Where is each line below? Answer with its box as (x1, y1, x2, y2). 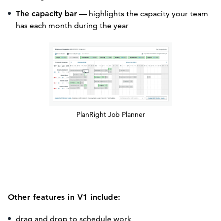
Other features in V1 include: (8, 192, 121, 202)
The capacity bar (16, 9, 77, 18)
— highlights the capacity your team (77, 9, 208, 18)
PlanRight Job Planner (76, 110, 145, 119)
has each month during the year (16, 21, 129, 30)
